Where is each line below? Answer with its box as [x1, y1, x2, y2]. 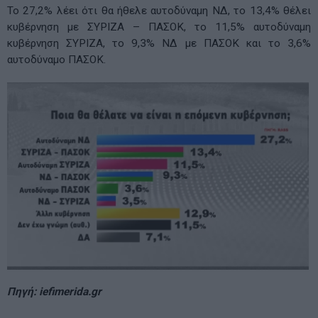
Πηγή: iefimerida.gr [7, 285, 102, 298]
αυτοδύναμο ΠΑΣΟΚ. [7, 53, 106, 66]
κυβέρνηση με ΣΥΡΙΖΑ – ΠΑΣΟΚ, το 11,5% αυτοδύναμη [7, 20, 311, 33]
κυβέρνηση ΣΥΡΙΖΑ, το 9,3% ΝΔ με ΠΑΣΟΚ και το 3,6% [7, 36, 311, 50]
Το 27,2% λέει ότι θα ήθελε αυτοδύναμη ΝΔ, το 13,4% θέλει [7, 4, 311, 17]
